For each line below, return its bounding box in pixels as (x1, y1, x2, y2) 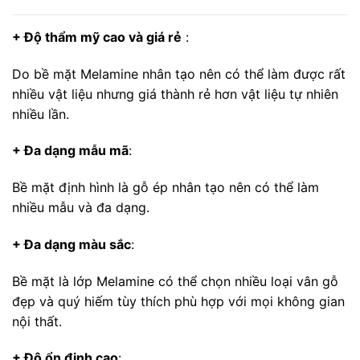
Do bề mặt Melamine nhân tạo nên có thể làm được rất (12, 65, 346, 82)
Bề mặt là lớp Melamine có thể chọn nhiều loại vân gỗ (12, 272, 338, 289)
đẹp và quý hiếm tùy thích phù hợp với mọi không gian (12, 292, 345, 309)
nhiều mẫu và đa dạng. (12, 199, 149, 216)
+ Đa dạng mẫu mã (12, 142, 129, 159)
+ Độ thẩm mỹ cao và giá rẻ (12, 28, 182, 45)
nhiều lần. (12, 105, 69, 122)
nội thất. (12, 313, 62, 329)
